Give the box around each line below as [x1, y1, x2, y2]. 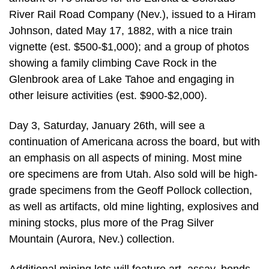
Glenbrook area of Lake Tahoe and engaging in [9, 73, 234, 86]
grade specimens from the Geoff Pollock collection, [9, 184, 252, 197]
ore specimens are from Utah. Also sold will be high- [9, 168, 258, 181]
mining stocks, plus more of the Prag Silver [9, 217, 214, 229]
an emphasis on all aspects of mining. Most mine [9, 152, 242, 165]
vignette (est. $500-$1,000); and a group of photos [9, 41, 249, 53]
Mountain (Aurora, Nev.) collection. [9, 233, 175, 246]
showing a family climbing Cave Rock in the [9, 57, 217, 70]
